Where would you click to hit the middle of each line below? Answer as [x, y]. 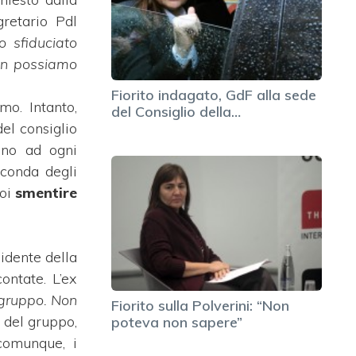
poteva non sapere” [177, 322]
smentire [46, 192]
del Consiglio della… [176, 111]
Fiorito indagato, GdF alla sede [214, 95]
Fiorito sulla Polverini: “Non [200, 305]
